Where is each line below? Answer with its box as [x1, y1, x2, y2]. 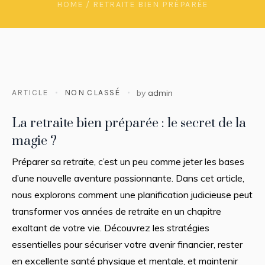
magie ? [12, 132, 57, 149]
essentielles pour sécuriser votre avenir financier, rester [12, 238, 243, 250]
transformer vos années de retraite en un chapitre [12, 205, 221, 217]
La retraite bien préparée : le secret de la [12, 115, 246, 131]
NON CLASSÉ [64, 87, 121, 98]
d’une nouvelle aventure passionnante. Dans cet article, [12, 172, 244, 184]
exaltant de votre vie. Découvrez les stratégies [12, 221, 209, 234]
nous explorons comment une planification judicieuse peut [12, 188, 253, 201]
